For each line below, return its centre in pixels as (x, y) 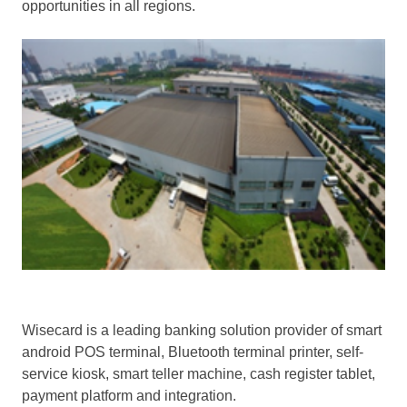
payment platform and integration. (129, 395)
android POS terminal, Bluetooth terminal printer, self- (193, 352)
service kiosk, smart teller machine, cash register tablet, (199, 373)
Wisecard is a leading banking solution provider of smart (202, 330)
